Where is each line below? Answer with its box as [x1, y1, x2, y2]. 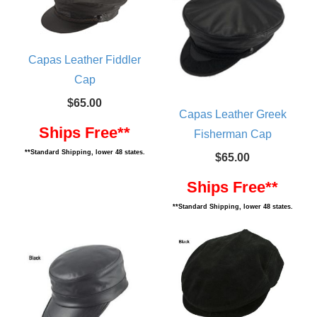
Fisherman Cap [193, 128, 272, 140]
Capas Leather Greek [178, 108, 287, 120]
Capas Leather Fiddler [28, 54, 141, 66]
